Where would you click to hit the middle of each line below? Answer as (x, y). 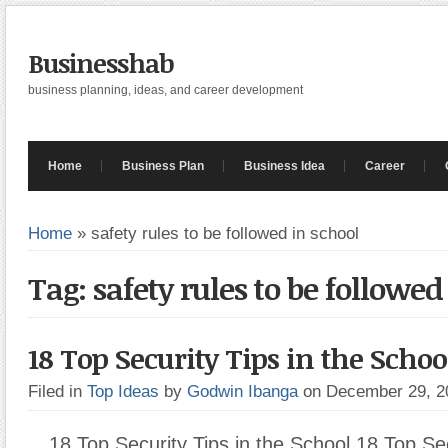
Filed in (57, 391)
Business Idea (284, 166)
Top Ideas (123, 391)
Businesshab (101, 63)
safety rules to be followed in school (225, 233)
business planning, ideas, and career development (165, 90)
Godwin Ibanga (242, 391)
